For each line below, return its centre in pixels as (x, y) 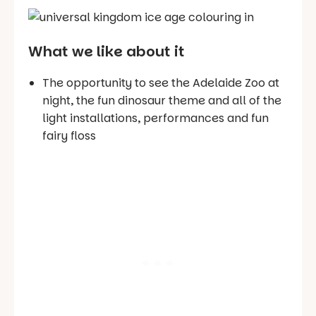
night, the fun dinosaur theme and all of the (162, 100)
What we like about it (107, 51)
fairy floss (69, 135)
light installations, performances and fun (156, 118)
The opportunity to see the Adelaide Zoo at (161, 83)
